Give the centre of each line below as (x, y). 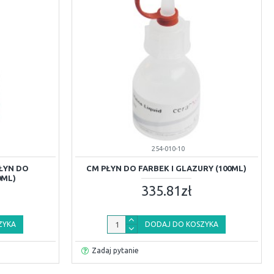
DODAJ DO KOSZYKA (182, 224)
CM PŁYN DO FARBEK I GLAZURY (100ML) (167, 168)
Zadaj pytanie (115, 250)
